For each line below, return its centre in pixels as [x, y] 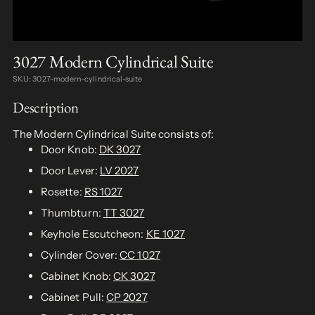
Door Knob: [70, 150]
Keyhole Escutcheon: [94, 234]
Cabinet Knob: [77, 276]
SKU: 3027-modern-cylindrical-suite [78, 79]
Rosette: [63, 192]
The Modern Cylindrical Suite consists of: [114, 134]
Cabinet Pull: [74, 297]
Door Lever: [70, 171]
